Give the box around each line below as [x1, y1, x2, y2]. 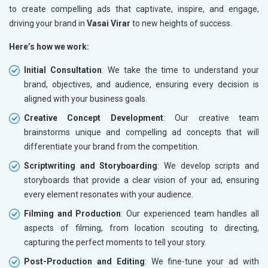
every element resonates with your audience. [24, 190, 193, 200]
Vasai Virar [85, 19, 130, 29]
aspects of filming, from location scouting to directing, [24, 223, 259, 233]
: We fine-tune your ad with [144, 257, 260, 267]
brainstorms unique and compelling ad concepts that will [24, 127, 259, 138]
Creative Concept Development [24, 113, 163, 123]
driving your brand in [9, 19, 85, 29]
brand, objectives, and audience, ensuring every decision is [24, 80, 259, 90]
